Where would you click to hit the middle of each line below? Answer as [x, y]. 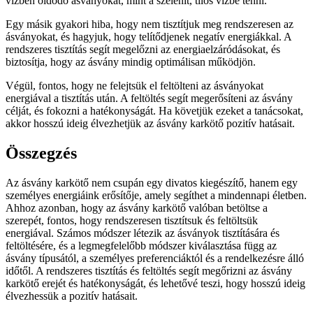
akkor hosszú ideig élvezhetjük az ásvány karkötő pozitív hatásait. [150, 123]
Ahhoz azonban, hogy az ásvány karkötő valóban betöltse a [137, 208]
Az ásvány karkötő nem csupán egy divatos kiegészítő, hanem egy [152, 182]
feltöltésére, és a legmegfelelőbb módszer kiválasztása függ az [141, 245]
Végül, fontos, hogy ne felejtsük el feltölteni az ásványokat [134, 85]
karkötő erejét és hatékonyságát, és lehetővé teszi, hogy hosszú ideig [155, 283]
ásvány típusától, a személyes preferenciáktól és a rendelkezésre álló [155, 258]
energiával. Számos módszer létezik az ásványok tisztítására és [143, 233]
